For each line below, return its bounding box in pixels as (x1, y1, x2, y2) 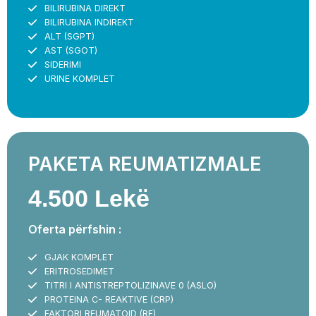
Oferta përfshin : (28, 221, 122, 236)
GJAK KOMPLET (44, 251, 114, 262)
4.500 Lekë (28, 184, 150, 212)
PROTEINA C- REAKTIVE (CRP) (44, 293, 174, 305)
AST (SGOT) (44, 44, 97, 56)
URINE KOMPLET (44, 73, 115, 84)
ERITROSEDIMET (44, 265, 114, 276)
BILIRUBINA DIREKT (44, 2, 126, 13)
